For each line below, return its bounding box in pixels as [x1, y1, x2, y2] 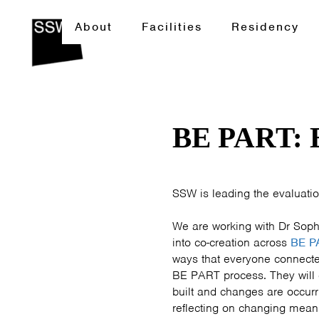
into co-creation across [172, 235, 291, 250]
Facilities [141, 19, 202, 34]
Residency [231, 19, 299, 34]
